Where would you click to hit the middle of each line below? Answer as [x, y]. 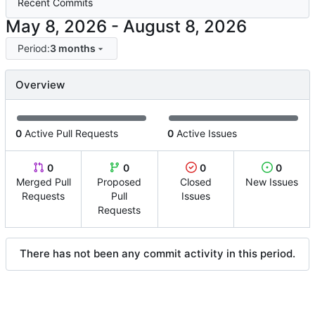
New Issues [271, 182]
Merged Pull [43, 182]
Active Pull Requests [70, 134]
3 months [72, 49]
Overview [40, 85]
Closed [195, 182]
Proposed [120, 182]
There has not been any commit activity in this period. [157, 254]
